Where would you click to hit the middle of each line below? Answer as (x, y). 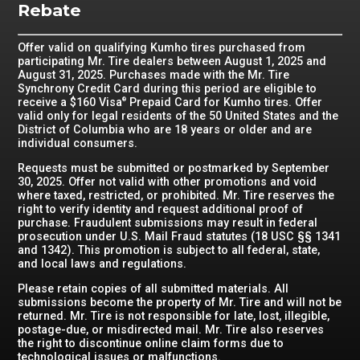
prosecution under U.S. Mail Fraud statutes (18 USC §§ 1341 (180, 236)
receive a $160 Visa (70, 102)
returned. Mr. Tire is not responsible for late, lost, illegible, (174, 316)
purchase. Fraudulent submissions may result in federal (168, 223)
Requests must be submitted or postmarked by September (174, 168)
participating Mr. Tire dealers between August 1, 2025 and (172, 61)
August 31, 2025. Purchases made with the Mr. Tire (154, 74)
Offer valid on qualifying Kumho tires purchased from (162, 47)
